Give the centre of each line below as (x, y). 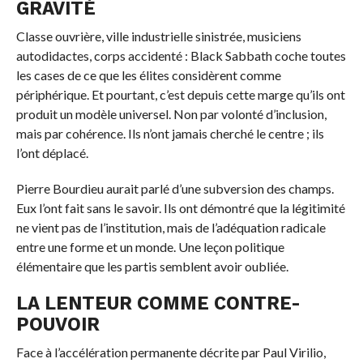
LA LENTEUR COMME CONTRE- (158, 303)
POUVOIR (58, 325)
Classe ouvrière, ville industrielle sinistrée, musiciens (158, 36)
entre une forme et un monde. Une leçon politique (150, 247)
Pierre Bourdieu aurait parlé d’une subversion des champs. (175, 189)
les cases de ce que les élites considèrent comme (148, 75)
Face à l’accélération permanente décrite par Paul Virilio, (171, 352)
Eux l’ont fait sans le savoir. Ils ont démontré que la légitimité (180, 208)
